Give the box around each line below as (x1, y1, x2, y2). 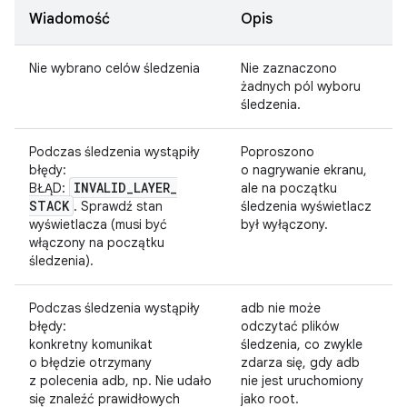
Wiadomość (29, 10, 110, 28)
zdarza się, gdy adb (241, 354, 360, 371)
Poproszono (241, 144, 314, 160)
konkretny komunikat (29, 336, 153, 352)
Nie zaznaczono (241, 60, 337, 76)
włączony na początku (29, 234, 164, 251)
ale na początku (241, 180, 337, 196)
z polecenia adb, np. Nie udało (29, 372, 212, 389)
